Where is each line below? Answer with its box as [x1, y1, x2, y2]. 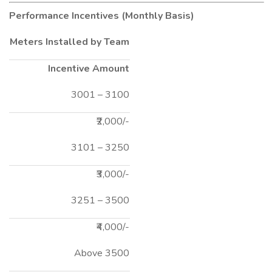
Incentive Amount [48, 62, 129, 75]
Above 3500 [74, 246, 129, 260]
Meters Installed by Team [10, 35, 129, 49]
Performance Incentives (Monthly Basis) [9, 9, 194, 22]
